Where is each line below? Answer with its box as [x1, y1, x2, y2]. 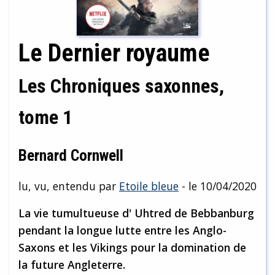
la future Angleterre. [18, 257, 125, 272]
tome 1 [18, 105, 72, 129]
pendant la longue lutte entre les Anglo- [18, 222, 227, 238]
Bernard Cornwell [18, 145, 123, 165]
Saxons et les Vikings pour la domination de [18, 239, 246, 255]
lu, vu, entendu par [18, 178, 119, 193]
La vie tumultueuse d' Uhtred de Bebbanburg [18, 205, 254, 220]
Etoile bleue [119, 178, 179, 193]
